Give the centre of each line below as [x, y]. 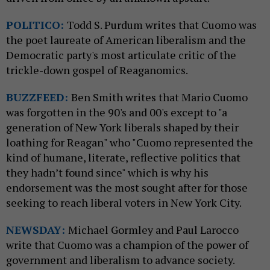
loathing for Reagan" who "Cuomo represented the [130, 142]
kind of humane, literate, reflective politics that [123, 157]
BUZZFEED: [37, 97]
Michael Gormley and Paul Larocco [153, 230]
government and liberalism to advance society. [121, 260]
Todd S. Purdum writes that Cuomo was [162, 25]
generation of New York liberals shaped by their [122, 127]
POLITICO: [35, 25]
